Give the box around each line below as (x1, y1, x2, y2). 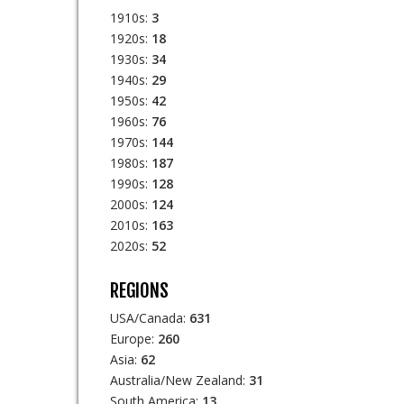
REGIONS (110, 279, 169, 302)
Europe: (110, 330, 158, 347)
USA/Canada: (110, 309, 189, 326)
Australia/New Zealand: (110, 372, 249, 389)
